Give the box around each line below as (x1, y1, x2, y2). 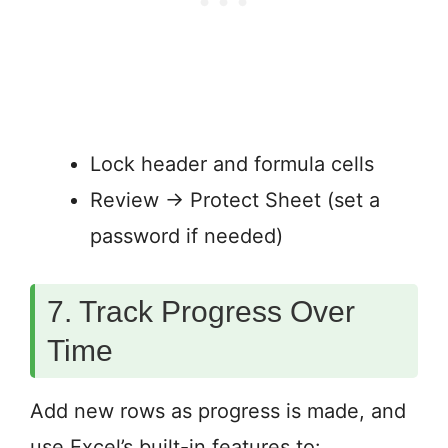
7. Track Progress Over (47, 295, 355, 329)
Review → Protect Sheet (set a (90, 188, 380, 213)
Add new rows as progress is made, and (30, 399, 406, 424)
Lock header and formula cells (90, 152, 374, 177)
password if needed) (90, 224, 283, 249)
